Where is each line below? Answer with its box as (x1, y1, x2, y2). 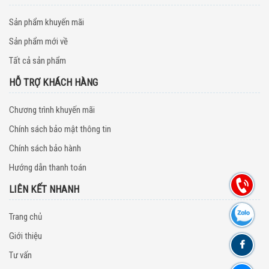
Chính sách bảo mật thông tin (9, 124, 111, 135)
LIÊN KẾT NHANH (9, 183, 79, 196)
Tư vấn (9, 250, 32, 261)
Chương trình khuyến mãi (9, 104, 95, 116)
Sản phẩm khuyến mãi (9, 17, 84, 28)
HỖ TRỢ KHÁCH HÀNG (9, 76, 98, 89)
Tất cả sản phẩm (9, 55, 66, 67)
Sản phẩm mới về (9, 36, 68, 47)
